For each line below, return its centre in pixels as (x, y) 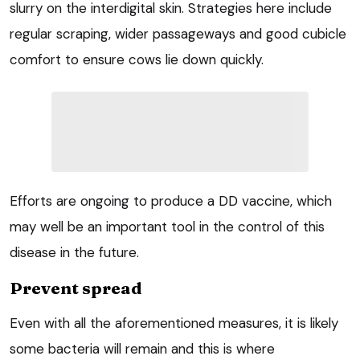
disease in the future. (74, 252)
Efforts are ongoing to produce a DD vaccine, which (171, 200)
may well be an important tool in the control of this (167, 226)
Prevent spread (76, 287)
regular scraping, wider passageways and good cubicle (178, 33)
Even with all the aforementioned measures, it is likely (174, 323)
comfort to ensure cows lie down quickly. (137, 59)
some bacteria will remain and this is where (142, 348)
